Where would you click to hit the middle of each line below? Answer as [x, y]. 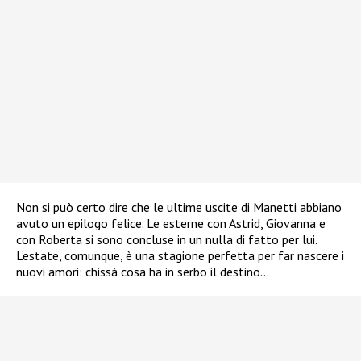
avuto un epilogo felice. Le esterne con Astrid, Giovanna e [171, 223]
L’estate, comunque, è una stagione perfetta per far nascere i [180, 255]
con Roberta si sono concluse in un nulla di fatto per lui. [166, 239]
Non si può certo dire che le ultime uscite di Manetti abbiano [179, 207]
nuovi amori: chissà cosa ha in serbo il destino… [143, 271]
